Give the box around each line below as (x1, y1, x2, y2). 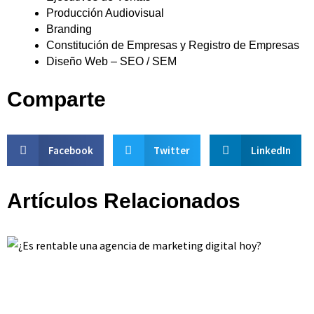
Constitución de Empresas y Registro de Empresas (46, 39, 299, 52)
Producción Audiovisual (46, 7, 164, 20)
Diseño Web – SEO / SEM (46, 55, 177, 68)
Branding (46, 23, 92, 36)
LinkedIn (250, 143, 291, 157)
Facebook (48, 143, 93, 157)
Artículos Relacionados (7, 189, 240, 213)
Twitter (153, 143, 190, 157)
